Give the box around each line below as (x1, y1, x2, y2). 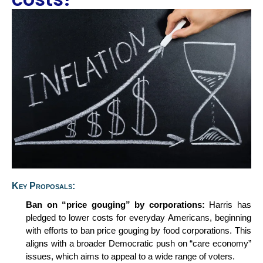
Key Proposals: (12, 181, 75, 191)
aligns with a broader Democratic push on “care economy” (26, 238, 251, 248)
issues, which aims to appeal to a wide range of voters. (26, 251, 235, 261)
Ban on (26, 200, 62, 210)
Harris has (209, 200, 252, 210)
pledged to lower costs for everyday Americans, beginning (26, 213, 251, 222)
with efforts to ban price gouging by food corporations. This (26, 225, 251, 235)
